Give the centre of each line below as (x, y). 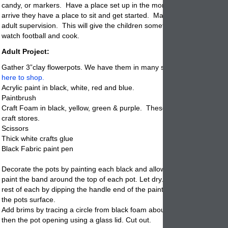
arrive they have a (32, 16)
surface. (41, 199)
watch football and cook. (40, 36)
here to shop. (23, 77)
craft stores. (21, 118)
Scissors (15, 128)
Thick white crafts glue (37, 138)
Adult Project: (25, 51)
